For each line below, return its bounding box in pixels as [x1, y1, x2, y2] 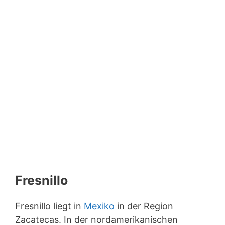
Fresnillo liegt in [15, 201, 84, 211]
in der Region [115, 201, 173, 211]
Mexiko [84, 201, 115, 211]
